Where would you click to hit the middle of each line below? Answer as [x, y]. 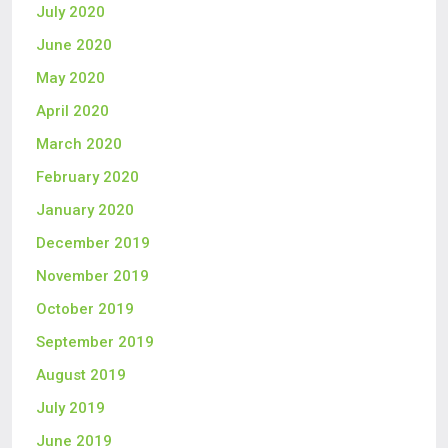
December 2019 [93, 243]
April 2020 [72, 111]
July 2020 [70, 12]
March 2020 [79, 144]
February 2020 [87, 177]
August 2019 [81, 375]
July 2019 [70, 408]
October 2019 [85, 309]
